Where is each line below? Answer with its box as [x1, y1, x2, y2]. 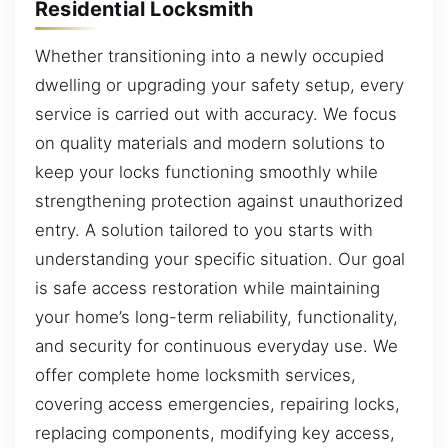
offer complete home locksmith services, [35, 365, 356, 386]
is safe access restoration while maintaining [35, 278, 380, 299]
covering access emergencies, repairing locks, [35, 394, 400, 415]
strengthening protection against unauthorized [35, 191, 403, 212]
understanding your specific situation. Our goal [35, 249, 405, 270]
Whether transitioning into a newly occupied [35, 46, 384, 67]
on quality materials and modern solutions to [35, 133, 385, 154]
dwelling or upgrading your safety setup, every [35, 75, 404, 96]
